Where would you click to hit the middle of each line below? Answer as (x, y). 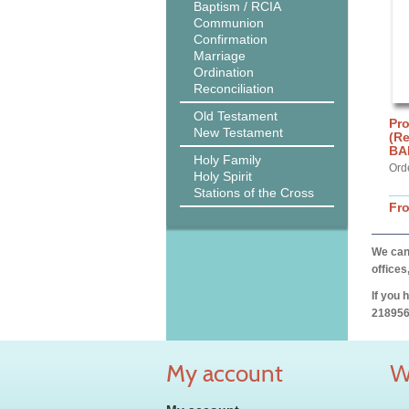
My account (225, 373)
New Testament (238, 132)
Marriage (220, 56)
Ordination (224, 72)
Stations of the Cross (254, 193)
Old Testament (236, 116)
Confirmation (231, 39)
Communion (229, 23)
